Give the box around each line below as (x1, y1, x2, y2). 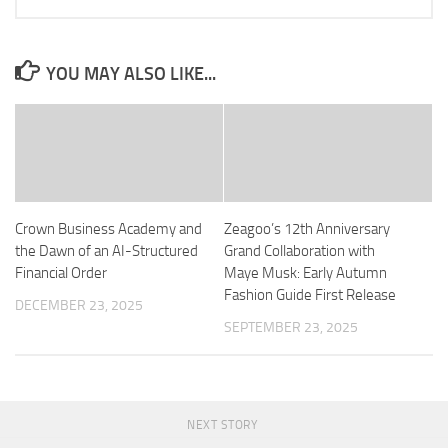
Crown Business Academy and (15, 220, 202, 239)
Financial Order (15, 264, 107, 283)
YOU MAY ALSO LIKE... (45, 63, 216, 86)
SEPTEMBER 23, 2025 (224, 319, 358, 337)
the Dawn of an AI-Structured (15, 242, 198, 261)
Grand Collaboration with (224, 242, 375, 261)
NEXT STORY (187, 418, 261, 433)
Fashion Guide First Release (224, 286, 396, 305)
